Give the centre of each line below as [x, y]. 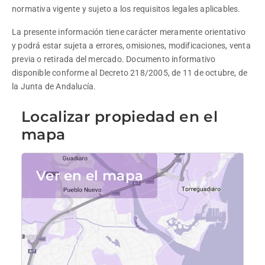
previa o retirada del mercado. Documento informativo [115, 59]
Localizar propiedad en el [119, 117]
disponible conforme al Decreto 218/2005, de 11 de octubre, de [131, 73]
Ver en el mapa [90, 175]
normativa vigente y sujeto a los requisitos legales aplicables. [126, 9]
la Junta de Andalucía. [54, 86]
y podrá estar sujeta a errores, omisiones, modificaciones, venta [132, 46]
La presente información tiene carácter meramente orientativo [130, 32]
